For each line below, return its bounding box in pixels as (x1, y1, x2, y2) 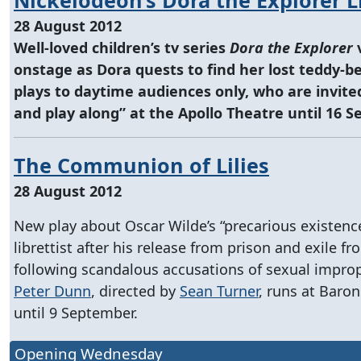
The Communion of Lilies (14, 151, 269, 179)
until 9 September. (14, 302, 138, 322)
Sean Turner (180, 280, 259, 301)
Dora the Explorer (230, 37, 353, 57)
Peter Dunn (14, 280, 91, 301)
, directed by (91, 280, 180, 301)
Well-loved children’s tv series (14, 37, 230, 57)
